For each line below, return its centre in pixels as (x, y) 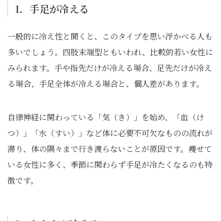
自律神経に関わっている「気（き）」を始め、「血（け (106, 117)
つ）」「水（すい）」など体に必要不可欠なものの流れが (110, 133)
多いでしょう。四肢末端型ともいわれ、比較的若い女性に (110, 52)
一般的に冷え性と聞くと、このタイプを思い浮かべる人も (110, 36)
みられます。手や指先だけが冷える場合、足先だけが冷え (110, 68)
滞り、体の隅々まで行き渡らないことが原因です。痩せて (110, 149)
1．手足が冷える (52, 9)
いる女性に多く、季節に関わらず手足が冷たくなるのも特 (110, 165)
